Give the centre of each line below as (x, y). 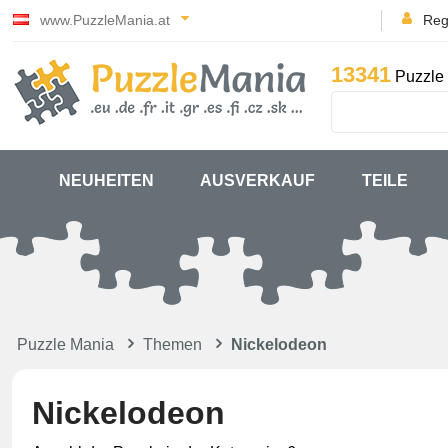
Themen (172, 344)
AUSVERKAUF (258, 180)
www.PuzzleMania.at (105, 20)
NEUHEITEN (106, 180)
